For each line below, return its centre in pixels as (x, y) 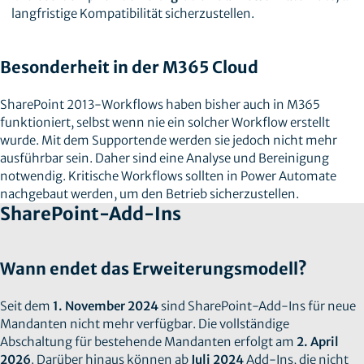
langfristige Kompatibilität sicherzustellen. (132, 13)
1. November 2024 (106, 306)
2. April (318, 342)
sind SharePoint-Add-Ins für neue (257, 306)
